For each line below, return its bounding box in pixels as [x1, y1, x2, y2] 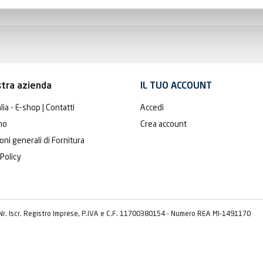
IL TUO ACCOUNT [140, 82, 212, 92]
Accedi [140, 102, 164, 113]
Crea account [140, 119, 187, 129]
